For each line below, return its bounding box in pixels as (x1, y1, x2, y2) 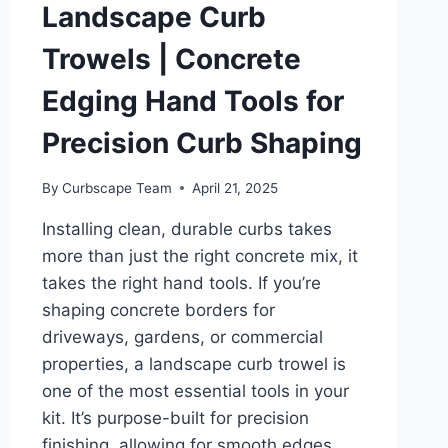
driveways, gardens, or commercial (41, 326, 323, 347)
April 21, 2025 (191, 179, 278, 196)
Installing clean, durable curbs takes (41, 218, 332, 239)
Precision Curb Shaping (41, 125, 362, 160)
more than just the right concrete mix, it (41, 245, 358, 266)
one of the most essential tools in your (41, 380, 349, 401)
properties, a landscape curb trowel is (41, 353, 346, 374)
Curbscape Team (61, 179, 172, 196)
